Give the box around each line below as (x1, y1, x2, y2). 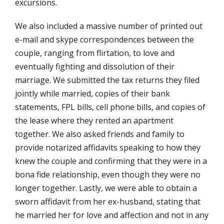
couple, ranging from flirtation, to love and (15, 47, 174, 58)
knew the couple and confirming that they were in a (15, 155, 207, 166)
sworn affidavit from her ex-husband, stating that (15, 195, 200, 207)
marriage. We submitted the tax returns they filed (15, 74, 199, 85)
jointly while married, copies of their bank (15, 87, 170, 99)
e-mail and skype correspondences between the (15, 33, 194, 45)
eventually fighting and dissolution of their (15, 60, 174, 72)
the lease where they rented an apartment (15, 114, 173, 126)
